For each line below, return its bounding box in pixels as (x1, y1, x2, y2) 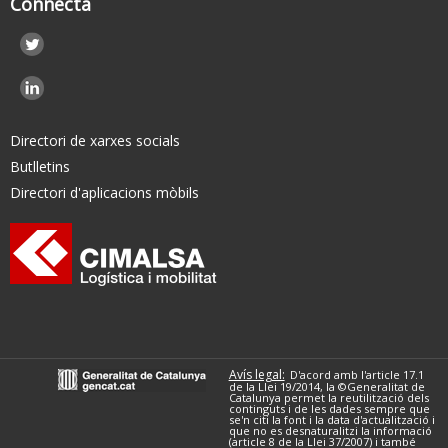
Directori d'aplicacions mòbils (10, 183, 199, 203)
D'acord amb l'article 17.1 (289, 367, 424, 383)
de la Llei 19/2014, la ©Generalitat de (228, 379, 425, 395)
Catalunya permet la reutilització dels (228, 390, 429, 406)
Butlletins (10, 157, 70, 177)
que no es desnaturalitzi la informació (228, 423, 432, 439)
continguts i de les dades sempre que (228, 401, 430, 417)
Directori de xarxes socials (10, 131, 180, 151)
